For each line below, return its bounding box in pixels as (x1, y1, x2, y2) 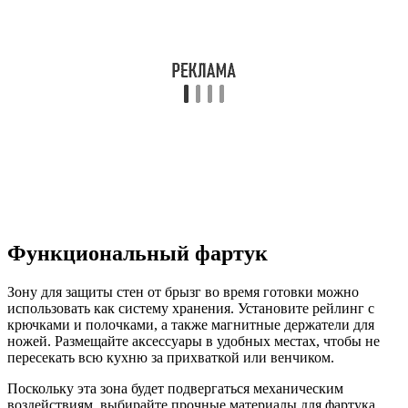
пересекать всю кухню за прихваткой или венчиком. (7, 349, 334, 365)
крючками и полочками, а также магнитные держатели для (7, 316, 374, 332)
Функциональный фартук (7, 241, 268, 266)
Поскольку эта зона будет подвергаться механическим (7, 380, 343, 396)
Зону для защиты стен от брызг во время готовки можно (7, 283, 359, 300)
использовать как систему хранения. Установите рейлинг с (7, 300, 374, 316)
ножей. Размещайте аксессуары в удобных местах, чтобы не (7, 332, 380, 349)
